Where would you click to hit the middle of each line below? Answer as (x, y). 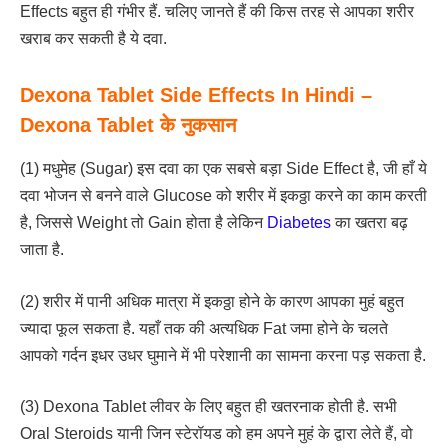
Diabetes (299, 223)
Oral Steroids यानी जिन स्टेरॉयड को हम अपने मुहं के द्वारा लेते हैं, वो (216, 434)
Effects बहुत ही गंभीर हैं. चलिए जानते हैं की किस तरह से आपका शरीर (217, 12)
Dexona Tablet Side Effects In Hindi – (196, 94)
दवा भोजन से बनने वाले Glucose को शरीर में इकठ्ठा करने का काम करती (223, 196)
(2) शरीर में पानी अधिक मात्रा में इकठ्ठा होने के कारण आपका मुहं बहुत (212, 301)
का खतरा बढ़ (369, 223)
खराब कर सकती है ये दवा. (93, 39)
